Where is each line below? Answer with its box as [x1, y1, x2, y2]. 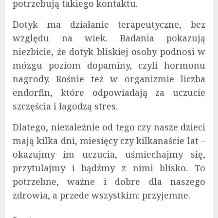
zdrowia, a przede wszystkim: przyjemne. [13, 189, 190, 201]
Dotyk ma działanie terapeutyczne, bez [13, 18, 205, 31]
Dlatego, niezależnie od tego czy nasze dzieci [13, 121, 205, 133]
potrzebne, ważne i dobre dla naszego [13, 176, 205, 188]
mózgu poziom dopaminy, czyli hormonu [13, 59, 205, 72]
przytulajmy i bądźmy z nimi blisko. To [13, 162, 205, 174]
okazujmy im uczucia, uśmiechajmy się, [13, 148, 205, 161]
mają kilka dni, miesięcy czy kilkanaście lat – [13, 135, 205, 147]
